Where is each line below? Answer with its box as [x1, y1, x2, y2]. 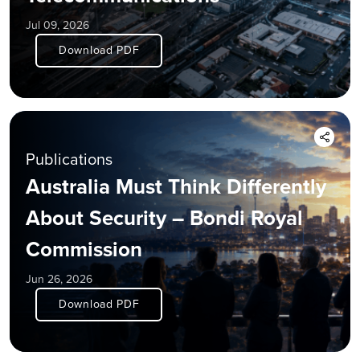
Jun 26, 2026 [26, 270, 92, 288]
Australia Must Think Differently [26, 170, 326, 202]
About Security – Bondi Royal [26, 202, 303, 233]
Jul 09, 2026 [26, 16, 89, 34]
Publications [26, 146, 112, 171]
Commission [26, 233, 142, 264]
